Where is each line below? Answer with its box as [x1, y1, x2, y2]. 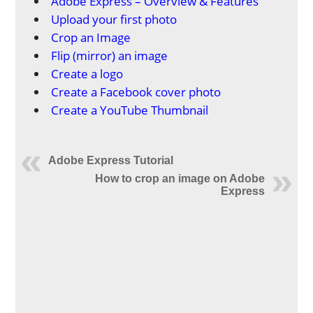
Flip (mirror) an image [51, 48, 168, 64]
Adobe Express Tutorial [48, 154, 174, 166]
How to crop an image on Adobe [94, 173, 265, 184]
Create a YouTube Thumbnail [51, 102, 209, 118]
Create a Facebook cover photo [51, 84, 221, 100]
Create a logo [51, 66, 124, 82]
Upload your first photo [51, 11, 177, 27]
